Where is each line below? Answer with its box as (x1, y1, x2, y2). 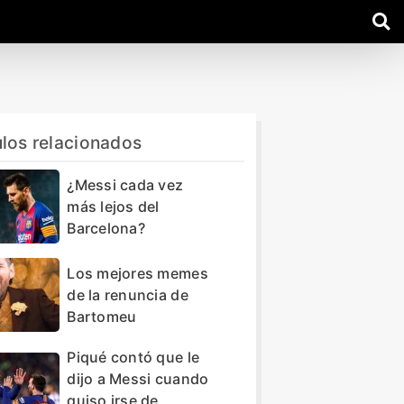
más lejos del (67, 197, 160, 216)
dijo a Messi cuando (67, 369, 209, 388)
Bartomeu (67, 307, 137, 326)
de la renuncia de (67, 285, 188, 304)
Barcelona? (67, 218, 145, 237)
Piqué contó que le (67, 347, 200, 366)
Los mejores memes (67, 263, 208, 282)
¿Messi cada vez (67, 175, 184, 194)
